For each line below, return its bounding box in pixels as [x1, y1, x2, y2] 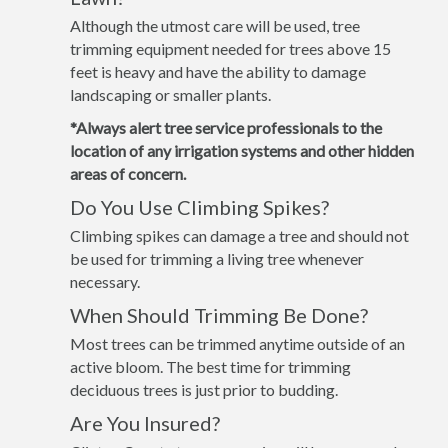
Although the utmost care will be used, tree [70, 16, 360, 35]
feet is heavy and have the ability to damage [70, 62, 366, 81]
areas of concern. [70, 164, 186, 183]
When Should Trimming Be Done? [70, 303, 368, 327]
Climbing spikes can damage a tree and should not [70, 226, 409, 245]
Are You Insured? [70, 411, 220, 435]
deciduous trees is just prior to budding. [70, 380, 338, 399]
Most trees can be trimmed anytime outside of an [70, 334, 405, 353]
